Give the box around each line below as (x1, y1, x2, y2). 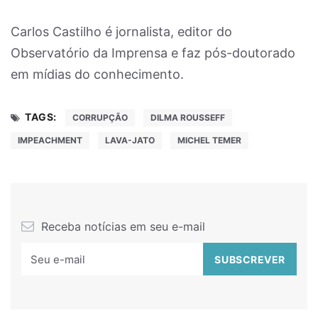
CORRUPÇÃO (72, 112, 128, 123)
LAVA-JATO (105, 135, 155, 146)
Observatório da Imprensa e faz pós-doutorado (11, 45, 295, 60)
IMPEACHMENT (18, 135, 82, 146)
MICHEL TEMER (177, 135, 241, 146)
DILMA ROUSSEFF (150, 112, 225, 123)
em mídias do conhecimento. (11, 67, 184, 82)
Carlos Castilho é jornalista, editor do (11, 24, 232, 39)
